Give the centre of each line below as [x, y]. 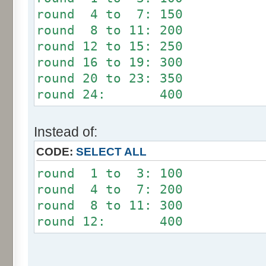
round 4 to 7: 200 [110, 190]
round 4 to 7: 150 [110, 15]
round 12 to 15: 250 [110, 47]
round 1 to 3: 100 [110, 174]
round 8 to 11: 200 [110, 31]
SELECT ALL [111, 152]
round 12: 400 [110, 222]
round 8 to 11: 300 [110, 206]
